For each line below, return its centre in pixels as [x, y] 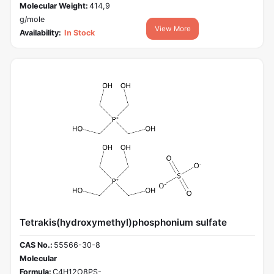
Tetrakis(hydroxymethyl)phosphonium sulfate [123, 222]
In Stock [79, 32]
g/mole [32, 19]
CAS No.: [36, 245]
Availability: [40, 32]
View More [172, 28]
